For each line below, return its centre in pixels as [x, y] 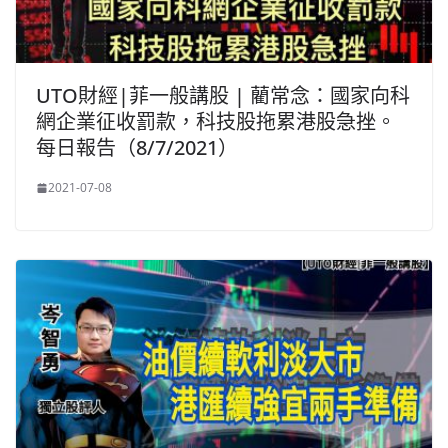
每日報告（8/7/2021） [137, 148]
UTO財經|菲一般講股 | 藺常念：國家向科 [223, 96]
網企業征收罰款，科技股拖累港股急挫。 [216, 122]
